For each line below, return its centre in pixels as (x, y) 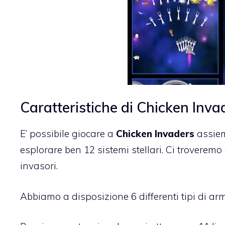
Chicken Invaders (155, 134)
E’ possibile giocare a (68, 134)
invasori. (39, 166)
